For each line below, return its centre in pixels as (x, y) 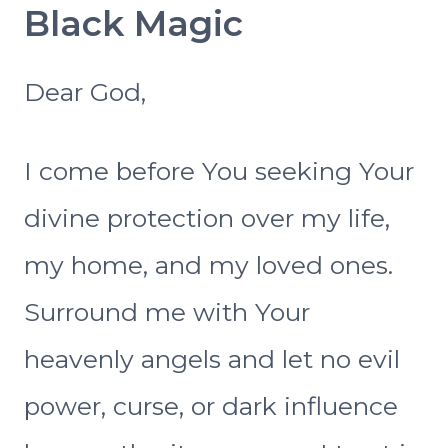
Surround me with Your (167, 312)
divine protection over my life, (207, 218)
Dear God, (85, 92)
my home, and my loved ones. (208, 265)
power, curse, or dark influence (211, 406)
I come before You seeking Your (219, 171)
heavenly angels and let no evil (212, 359)
